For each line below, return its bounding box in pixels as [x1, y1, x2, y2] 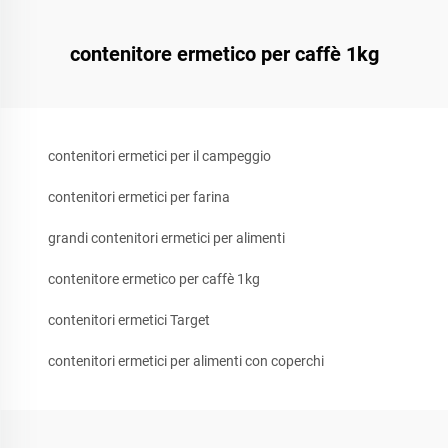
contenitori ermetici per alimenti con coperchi [48, 352, 324, 369]
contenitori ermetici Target [48, 311, 210, 328]
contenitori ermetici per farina [48, 188, 230, 205]
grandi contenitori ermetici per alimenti [48, 229, 285, 246]
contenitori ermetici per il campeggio [48, 147, 271, 164]
